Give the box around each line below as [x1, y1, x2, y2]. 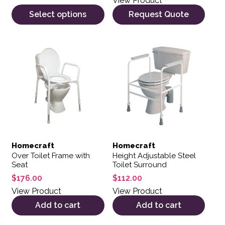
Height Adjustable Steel [112, 151, 196, 161]
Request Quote [128, 9, 189, 19]
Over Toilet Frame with [12, 151, 90, 161]
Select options [29, 9, 87, 19]
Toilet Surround [112, 160, 167, 170]
